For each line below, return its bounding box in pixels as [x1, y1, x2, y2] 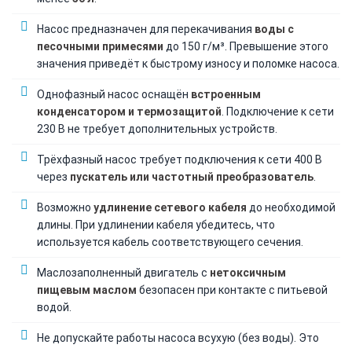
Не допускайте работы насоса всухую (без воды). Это [37, 331, 319, 344]
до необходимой [247, 200, 335, 214]
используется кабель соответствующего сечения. [37, 235, 303, 248]
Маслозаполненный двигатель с [37, 266, 210, 279]
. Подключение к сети [222, 104, 334, 118]
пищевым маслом [37, 283, 137, 296]
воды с [255, 22, 294, 35]
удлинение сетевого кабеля [93, 200, 247, 214]
